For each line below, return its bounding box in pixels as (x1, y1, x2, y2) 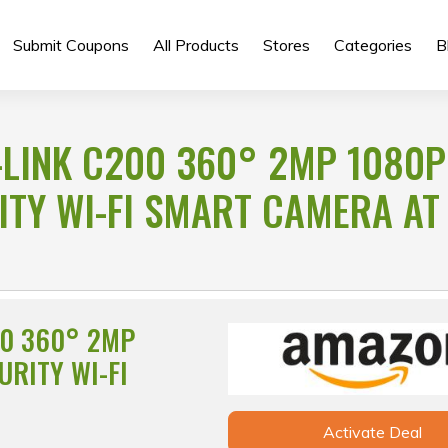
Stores (262, 35, 310, 55)
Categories (333, 35, 412, 55)
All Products (152, 35, 239, 55)
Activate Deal (322, 422, 422, 443)
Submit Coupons (12, 35, 129, 55)
